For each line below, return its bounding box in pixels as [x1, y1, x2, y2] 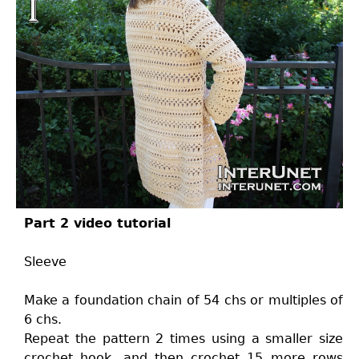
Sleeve [24, 254, 67, 269]
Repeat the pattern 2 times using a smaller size [24, 331, 343, 346]
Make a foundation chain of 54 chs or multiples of [24, 292, 343, 308]
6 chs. [24, 312, 62, 327]
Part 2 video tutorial [24, 216, 171, 231]
